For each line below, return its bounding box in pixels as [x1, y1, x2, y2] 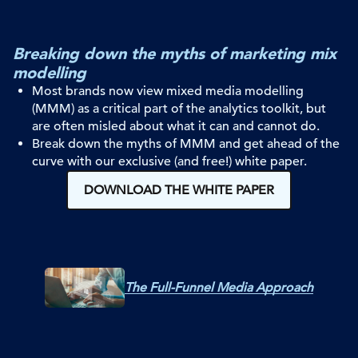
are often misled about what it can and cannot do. [32, 117, 320, 134]
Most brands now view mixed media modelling [32, 82, 304, 99]
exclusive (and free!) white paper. [115, 153, 307, 169]
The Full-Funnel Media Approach [125, 279, 313, 296]
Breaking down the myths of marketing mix [13, 43, 336, 63]
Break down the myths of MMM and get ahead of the [32, 135, 340, 152]
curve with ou [32, 153, 110, 169]
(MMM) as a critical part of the [32, 100, 209, 117]
